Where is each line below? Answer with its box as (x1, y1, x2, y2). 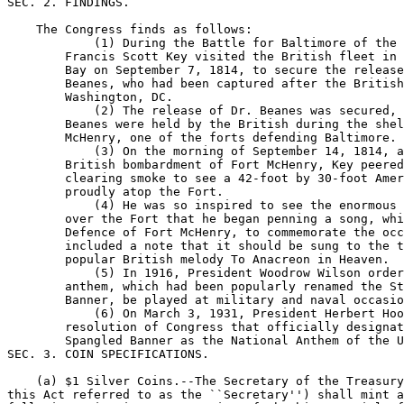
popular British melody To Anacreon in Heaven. (7, 252, 390, 266)
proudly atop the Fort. (7, 185, 224, 198)
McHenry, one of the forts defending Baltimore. (7, 131, 397, 144)
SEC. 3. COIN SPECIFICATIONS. (7, 347, 209, 361)
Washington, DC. (7, 90, 173, 104)
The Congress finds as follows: (7, 23, 252, 36)
